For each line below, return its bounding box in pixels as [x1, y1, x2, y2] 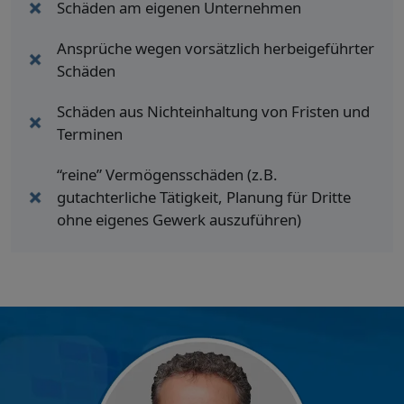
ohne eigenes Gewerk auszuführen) [57, 209, 301, 231]
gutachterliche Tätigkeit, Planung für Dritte [57, 187, 351, 208]
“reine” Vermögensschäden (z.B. [57, 164, 278, 186]
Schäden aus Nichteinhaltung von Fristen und [57, 101, 370, 123]
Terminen [57, 124, 123, 145]
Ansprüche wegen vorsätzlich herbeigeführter [57, 38, 374, 60]
